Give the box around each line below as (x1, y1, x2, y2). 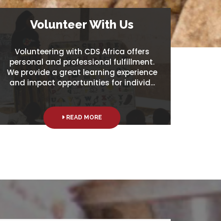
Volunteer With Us (30, 17, 134, 32)
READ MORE (65, 113, 102, 121)
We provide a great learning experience (6, 67, 157, 77)
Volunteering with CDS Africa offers (14, 46, 149, 57)
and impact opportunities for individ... (9, 77, 155, 88)
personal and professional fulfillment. (9, 56, 154, 67)
